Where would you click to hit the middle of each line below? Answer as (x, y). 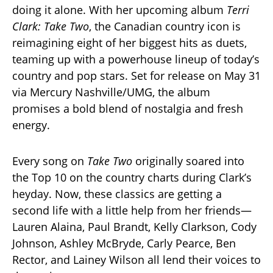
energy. (31, 125)
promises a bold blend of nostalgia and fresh (128, 109)
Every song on (50, 161)
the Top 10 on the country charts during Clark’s (132, 178)
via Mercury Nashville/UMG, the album (111, 92)
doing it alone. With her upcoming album (119, 10)
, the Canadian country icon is (165, 27)
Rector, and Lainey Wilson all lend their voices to (136, 260)
